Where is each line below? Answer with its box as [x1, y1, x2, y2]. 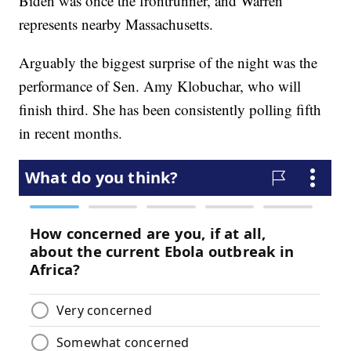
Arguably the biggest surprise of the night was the [19, 52, 318, 73]
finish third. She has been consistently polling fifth [19, 100, 322, 120]
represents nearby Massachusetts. [19, 14, 214, 34]
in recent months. [19, 123, 123, 143]
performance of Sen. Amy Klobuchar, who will [19, 76, 302, 96]
